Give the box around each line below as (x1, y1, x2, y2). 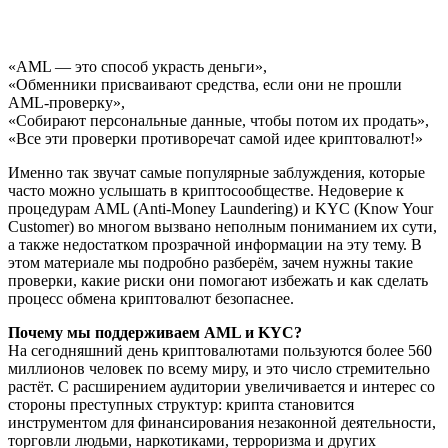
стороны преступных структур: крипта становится (8, 395, 354, 413)
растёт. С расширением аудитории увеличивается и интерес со (8, 377, 435, 395)
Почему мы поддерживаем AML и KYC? (8, 323, 302, 341)
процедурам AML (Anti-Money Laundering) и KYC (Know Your (8, 199, 433, 217)
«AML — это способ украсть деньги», (8, 57, 267, 75)
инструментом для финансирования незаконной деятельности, (8, 413, 436, 431)
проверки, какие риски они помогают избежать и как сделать (8, 271, 428, 289)
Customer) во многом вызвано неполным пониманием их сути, (8, 217, 437, 235)
